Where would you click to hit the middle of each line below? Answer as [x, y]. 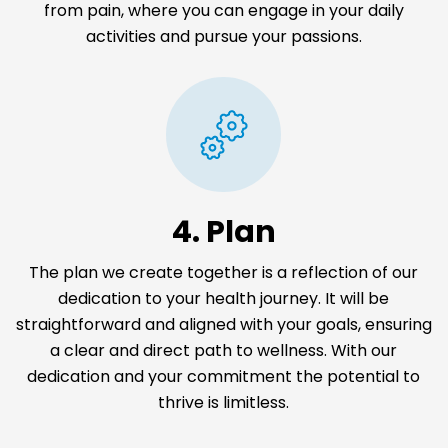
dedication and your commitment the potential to [224, 377]
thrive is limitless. [224, 403]
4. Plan [223, 232]
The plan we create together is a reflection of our [224, 273]
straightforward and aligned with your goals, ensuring [223, 325]
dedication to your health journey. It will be [224, 299]
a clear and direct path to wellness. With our [224, 351]
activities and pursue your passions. [223, 37]
